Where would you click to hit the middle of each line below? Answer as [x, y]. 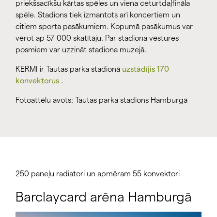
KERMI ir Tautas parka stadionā [69, 69]
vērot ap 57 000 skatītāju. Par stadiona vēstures [97, 38]
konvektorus [37, 80]
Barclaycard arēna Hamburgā [104, 196]
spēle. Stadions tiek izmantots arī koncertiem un [98, 15]
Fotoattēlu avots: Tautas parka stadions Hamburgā [101, 100]
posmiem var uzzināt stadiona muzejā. [81, 49]
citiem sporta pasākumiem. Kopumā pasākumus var [104, 26]
